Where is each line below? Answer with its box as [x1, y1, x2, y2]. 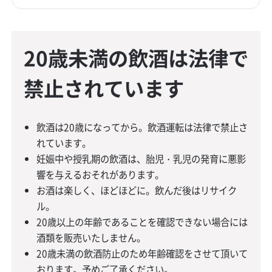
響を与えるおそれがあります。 [36, 168, 165, 182]
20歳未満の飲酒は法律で [23, 42, 248, 73]
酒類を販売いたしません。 [36, 231, 146, 245]
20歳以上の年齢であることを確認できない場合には [36, 215, 248, 229]
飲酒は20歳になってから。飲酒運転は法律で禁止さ [36, 120, 248, 135]
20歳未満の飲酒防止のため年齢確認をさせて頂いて [36, 246, 248, 261]
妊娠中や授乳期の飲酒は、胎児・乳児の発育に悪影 [36, 152, 246, 166]
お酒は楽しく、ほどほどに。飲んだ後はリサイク [36, 183, 237, 198]
